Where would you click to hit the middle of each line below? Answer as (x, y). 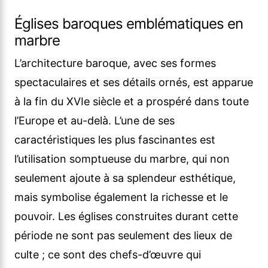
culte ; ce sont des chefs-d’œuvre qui (108, 255)
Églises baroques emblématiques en (129, 24)
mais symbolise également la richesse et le (121, 197)
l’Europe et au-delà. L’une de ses (95, 121)
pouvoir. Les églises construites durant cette (126, 217)
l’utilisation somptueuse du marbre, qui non (122, 159)
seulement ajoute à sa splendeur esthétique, (125, 178)
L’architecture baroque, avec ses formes (115, 63)
